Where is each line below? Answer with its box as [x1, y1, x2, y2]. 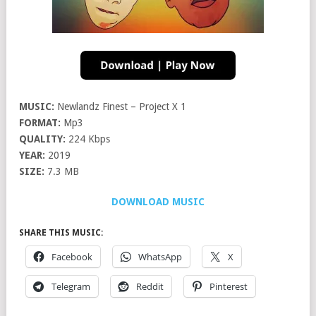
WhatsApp [138, 250, 182, 264]
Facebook [51, 250, 92, 264]
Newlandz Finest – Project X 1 [54, 101, 186, 113]
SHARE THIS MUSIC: [19, 228, 103, 238]
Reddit [136, 280, 164, 293]
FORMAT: [19, 117, 61, 129]
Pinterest [209, 280, 248, 293]
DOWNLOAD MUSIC [111, 196, 205, 208]
